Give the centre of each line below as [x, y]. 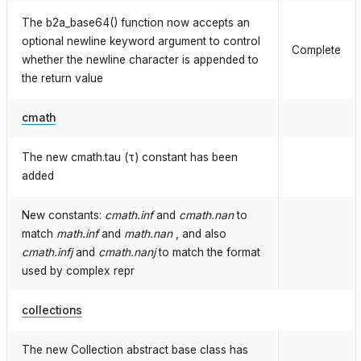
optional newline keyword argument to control [141, 41]
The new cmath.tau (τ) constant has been [130, 158]
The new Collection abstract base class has [135, 350]
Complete [316, 50]
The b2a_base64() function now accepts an [136, 23]
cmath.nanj [127, 253]
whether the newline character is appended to [140, 60]
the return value [62, 79]
